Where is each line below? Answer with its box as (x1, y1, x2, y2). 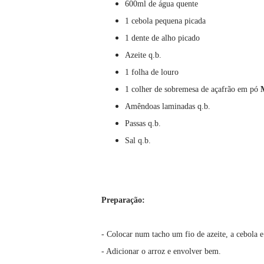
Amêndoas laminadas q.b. (125, 102, 210, 111)
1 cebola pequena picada (125, 16, 206, 26)
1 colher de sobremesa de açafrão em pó (125, 85, 260, 94)
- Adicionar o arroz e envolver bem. (101, 247, 221, 256)
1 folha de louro (125, 68, 179, 77)
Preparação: (101, 196, 145, 205)
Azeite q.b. (125, 51, 161, 60)
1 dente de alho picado (125, 34, 200, 43)
